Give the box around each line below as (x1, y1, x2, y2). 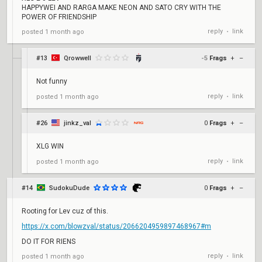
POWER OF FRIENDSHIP (22, 13, 96, 21)
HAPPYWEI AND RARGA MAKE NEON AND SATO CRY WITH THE (22, 4, 221, 12)
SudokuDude (49, 184, 89, 192)
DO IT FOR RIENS (22, 237, 75, 246)
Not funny (36, 77, 67, 85)
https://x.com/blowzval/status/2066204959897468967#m (22, 222, 211, 230)
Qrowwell (64, 54, 91, 62)
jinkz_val (64, 119, 91, 127)
